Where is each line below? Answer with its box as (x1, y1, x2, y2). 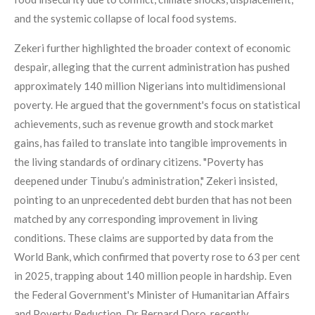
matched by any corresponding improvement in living (14, 212, 258, 226)
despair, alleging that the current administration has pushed (14, 60, 290, 74)
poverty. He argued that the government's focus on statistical (14, 98, 300, 112)
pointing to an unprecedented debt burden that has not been (14, 193, 292, 207)
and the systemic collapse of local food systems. (14, 12, 236, 25)
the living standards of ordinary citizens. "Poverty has (14, 155, 264, 169)
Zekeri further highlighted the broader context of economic (14, 41, 290, 55)
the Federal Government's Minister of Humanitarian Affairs (14, 288, 290, 302)
